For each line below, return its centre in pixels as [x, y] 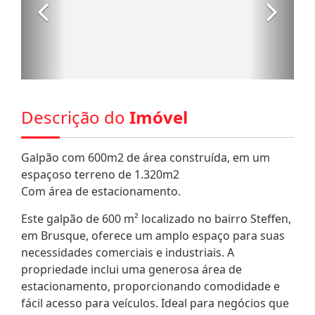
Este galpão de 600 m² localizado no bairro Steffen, [156, 218]
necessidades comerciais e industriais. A [128, 252]
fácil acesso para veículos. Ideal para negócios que [155, 303]
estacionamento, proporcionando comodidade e [150, 286]
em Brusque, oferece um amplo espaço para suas [153, 235]
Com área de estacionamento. [101, 191]
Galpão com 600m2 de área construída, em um [146, 157]
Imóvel [159, 117]
